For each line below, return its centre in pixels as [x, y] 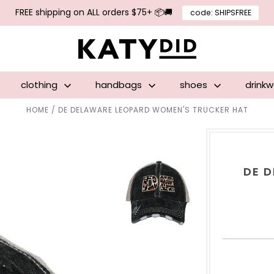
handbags [120, 85]
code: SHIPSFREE [220, 13]
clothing [40, 85]
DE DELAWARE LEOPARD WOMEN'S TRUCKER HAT [153, 110]
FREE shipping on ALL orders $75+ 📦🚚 [94, 12]
